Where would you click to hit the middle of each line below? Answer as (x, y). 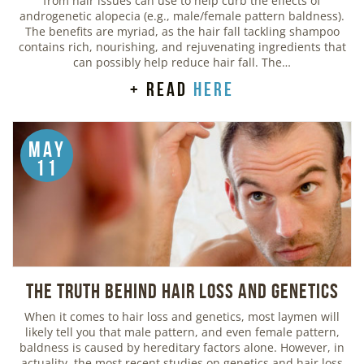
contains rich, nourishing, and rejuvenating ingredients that (182, 46)
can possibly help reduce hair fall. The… (182, 62)
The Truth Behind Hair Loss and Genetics (182, 290)
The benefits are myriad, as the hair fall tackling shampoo (182, 31)
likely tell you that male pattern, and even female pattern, (182, 331)
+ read (162, 89)
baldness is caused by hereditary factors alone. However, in (182, 347)
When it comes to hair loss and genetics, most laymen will (182, 316)
